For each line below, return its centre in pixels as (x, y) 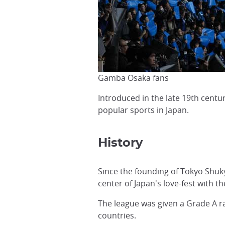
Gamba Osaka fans (134, 78)
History (121, 143)
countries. (117, 215)
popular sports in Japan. (144, 110)
